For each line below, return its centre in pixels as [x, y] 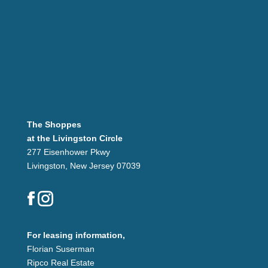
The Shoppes [54, 124]
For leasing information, [76, 235]
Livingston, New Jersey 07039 [83, 165]
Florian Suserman [60, 249]
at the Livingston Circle [74, 138]
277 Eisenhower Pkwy [68, 152]
